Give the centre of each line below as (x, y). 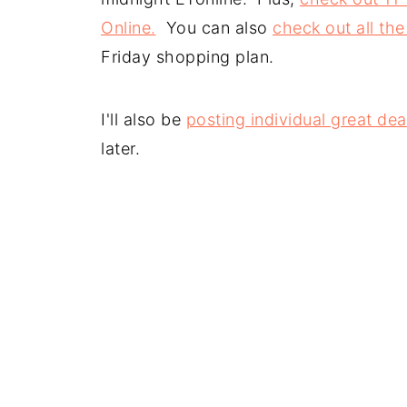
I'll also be (144, 119)
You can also (214, 27)
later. (120, 148)
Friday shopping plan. (188, 56)
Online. (129, 27)
